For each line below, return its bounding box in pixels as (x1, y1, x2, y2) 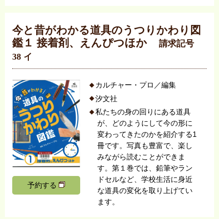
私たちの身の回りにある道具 (95, 108, 191, 116)
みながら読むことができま (97, 153, 186, 161)
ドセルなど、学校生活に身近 (97, 175, 193, 184)
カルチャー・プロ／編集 (95, 81, 176, 89)
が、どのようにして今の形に (97, 119, 193, 128)
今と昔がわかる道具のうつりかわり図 (12, 23, 201, 36)
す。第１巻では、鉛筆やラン (97, 164, 193, 173)
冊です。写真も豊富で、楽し (97, 142, 193, 150)
